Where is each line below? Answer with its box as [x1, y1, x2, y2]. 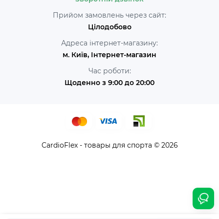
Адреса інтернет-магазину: [61, 39, 158, 47]
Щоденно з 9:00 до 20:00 [65, 78, 154, 87]
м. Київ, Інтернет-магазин [63, 50, 156, 59]
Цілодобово [88, 22, 131, 31]
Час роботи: [88, 66, 131, 75]
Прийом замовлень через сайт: [53, 11, 166, 20]
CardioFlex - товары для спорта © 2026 [41, 141, 178, 150]
